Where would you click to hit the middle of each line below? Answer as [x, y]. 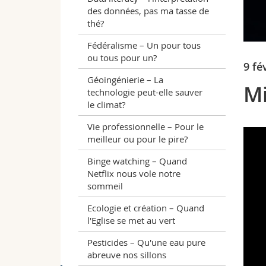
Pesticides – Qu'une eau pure [146, 242]
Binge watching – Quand [137, 161]
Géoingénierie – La [125, 79]
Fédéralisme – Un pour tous [144, 45]
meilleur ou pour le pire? [137, 139]
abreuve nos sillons [127, 254]
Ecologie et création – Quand [146, 208]
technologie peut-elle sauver [145, 92]
